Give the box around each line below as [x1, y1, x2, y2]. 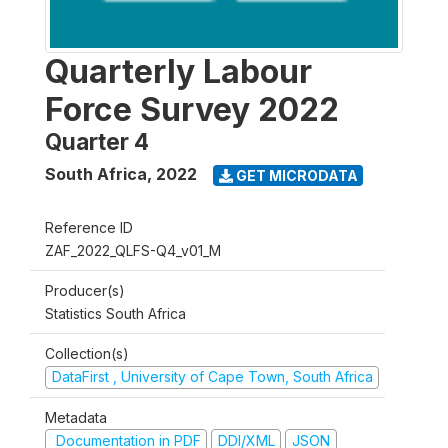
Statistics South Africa [45, 305, 186, 322]
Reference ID [45, 219, 133, 236]
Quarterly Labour [45, 52, 312, 91]
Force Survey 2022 [45, 90, 339, 129]
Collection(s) [45, 345, 129, 362]
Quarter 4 [45, 128, 149, 155]
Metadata [45, 408, 107, 426]
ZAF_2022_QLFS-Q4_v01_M [45, 242, 221, 259]
